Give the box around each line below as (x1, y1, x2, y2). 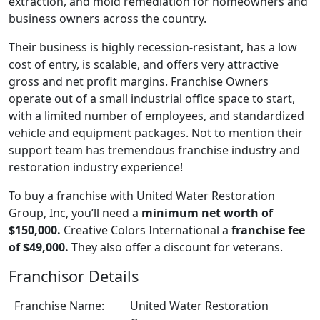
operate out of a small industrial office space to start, (9, 90, 295, 106)
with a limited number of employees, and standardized (9, 107, 304, 124)
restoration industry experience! (9, 159, 183, 175)
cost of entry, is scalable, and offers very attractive (9, 56, 279, 72)
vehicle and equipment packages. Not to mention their (9, 124, 303, 141)
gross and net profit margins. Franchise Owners (9, 73, 269, 89)
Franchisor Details (9, 265, 139, 286)
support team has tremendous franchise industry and (9, 141, 300, 158)
